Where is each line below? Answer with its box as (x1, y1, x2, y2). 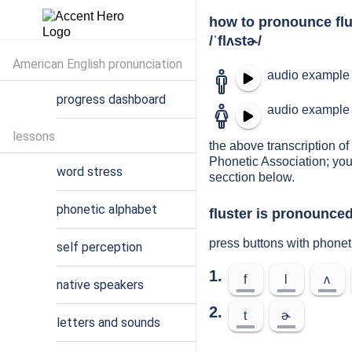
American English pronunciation (13, 57, 182, 71)
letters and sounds (57, 315, 160, 330)
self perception (57, 240, 142, 255)
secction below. (209, 170, 295, 184)
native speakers (57, 277, 144, 292)
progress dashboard (57, 92, 166, 107)
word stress (57, 164, 123, 179)
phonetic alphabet (57, 202, 157, 217)
